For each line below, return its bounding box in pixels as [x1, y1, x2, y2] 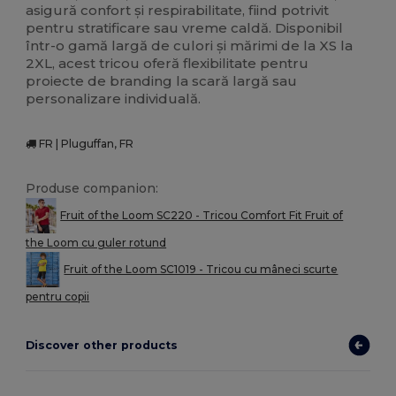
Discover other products [26, 339, 179, 353]
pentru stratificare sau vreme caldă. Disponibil [26, 19, 344, 37]
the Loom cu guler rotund [26, 236, 167, 250]
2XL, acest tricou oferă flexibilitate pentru [26, 55, 309, 72]
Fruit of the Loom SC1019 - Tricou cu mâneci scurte [64, 262, 339, 276]
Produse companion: [26, 180, 159, 197]
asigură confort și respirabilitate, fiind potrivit [26, 2, 330, 19]
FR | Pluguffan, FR [36, 137, 134, 151]
